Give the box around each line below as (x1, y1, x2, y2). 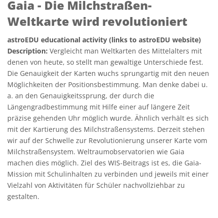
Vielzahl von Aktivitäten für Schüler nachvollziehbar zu (7, 181, 185, 190)
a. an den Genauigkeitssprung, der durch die (7, 91, 154, 100)
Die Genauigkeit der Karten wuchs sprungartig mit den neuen (7, 69, 209, 78)
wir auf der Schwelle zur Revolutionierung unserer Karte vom (7, 136, 207, 145)
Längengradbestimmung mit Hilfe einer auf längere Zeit (7, 102, 190, 111)
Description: (7, 46, 50, 55)
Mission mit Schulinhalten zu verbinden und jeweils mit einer (7, 169, 209, 179)
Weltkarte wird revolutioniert (7, 13, 187, 29)
